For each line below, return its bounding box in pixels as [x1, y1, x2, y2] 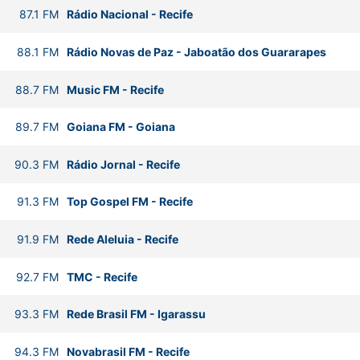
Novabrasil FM [66, 344, 145, 358]
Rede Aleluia [66, 231, 134, 246]
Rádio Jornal [66, 157, 136, 171]
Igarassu [157, 307, 206, 321]
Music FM [66, 82, 120, 96]
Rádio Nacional [66, 7, 149, 22]
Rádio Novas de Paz [66, 44, 174, 59]
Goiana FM [66, 120, 125, 134]
